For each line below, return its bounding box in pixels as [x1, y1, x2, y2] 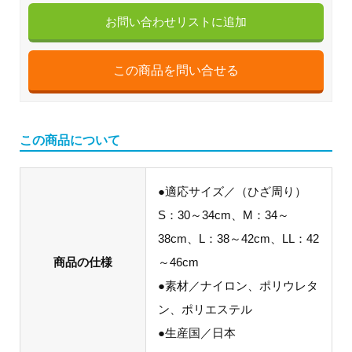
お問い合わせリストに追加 [105, 14, 247, 28]
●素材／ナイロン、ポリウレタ [158, 278, 318, 292]
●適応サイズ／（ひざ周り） [158, 184, 306, 198]
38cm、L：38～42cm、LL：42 [158, 231, 319, 245]
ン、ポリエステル [158, 302, 252, 316]
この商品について [20, 133, 120, 147]
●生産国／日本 [158, 325, 236, 339]
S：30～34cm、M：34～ [158, 207, 289, 222]
